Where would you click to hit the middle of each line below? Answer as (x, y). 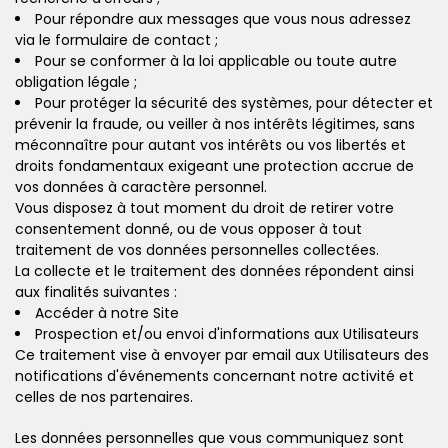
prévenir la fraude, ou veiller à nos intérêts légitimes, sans (215, 123)
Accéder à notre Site (107, 312)
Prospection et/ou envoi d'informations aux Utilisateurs (227, 333)
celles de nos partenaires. (104, 396)
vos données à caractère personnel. (141, 186)
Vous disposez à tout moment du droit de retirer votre (204, 207)
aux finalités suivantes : (96, 291)
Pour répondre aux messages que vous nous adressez (223, 18)
